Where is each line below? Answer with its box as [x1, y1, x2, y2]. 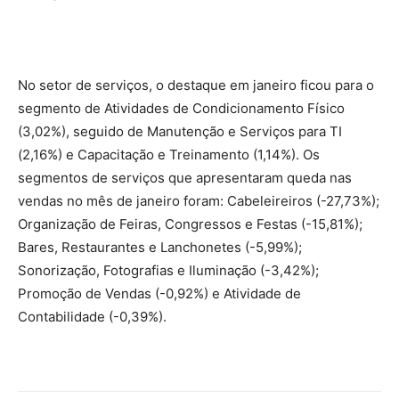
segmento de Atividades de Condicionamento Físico [18, 100, 345, 118]
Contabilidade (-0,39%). [18, 308, 167, 326]
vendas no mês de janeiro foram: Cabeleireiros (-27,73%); [18, 192, 379, 210]
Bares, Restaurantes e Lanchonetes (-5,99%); [18, 239, 302, 256]
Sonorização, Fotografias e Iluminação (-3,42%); [18, 262, 319, 280]
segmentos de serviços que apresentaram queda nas [18, 169, 352, 187]
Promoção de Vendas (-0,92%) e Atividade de [18, 285, 301, 303]
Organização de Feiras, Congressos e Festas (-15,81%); [18, 216, 362, 233]
